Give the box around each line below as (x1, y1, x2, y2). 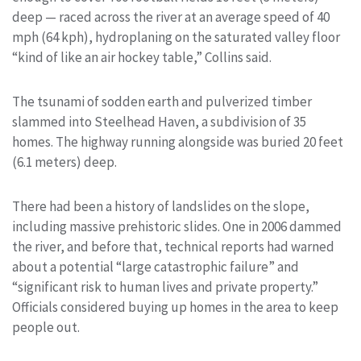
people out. (12, 317, 80, 336)
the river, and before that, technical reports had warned (12, 237, 334, 255)
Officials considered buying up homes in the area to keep (12, 297, 338, 316)
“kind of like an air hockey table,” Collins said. (12, 48, 272, 66)
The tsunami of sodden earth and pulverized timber (12, 92, 312, 110)
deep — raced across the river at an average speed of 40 (12, 7, 330, 26)
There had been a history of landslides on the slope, (12, 197, 309, 215)
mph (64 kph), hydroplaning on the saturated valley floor (12, 27, 340, 46)
